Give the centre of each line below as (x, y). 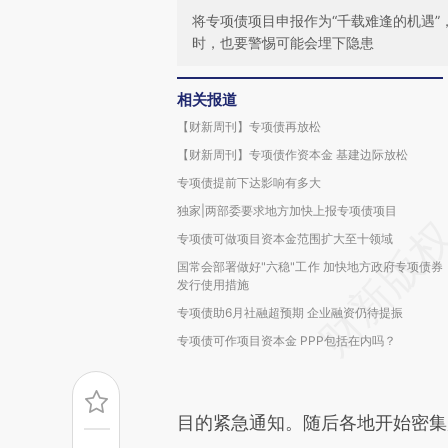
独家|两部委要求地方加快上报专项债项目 (287, 210)
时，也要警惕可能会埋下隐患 (283, 42)
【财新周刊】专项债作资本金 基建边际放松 (292, 154)
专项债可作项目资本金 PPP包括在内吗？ (286, 340)
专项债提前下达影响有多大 (249, 182)
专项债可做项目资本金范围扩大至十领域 (285, 238)
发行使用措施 (213, 284)
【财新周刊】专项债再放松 (249, 126)
